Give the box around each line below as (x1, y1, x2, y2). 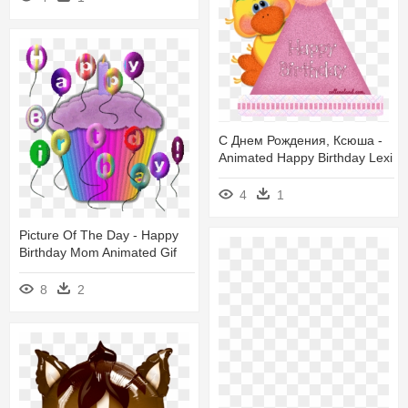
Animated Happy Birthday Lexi (219, 149, 393, 165)
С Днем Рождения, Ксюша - (219, 132, 382, 148)
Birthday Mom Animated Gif (19, 245, 177, 260)
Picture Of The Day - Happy (19, 228, 178, 243)
